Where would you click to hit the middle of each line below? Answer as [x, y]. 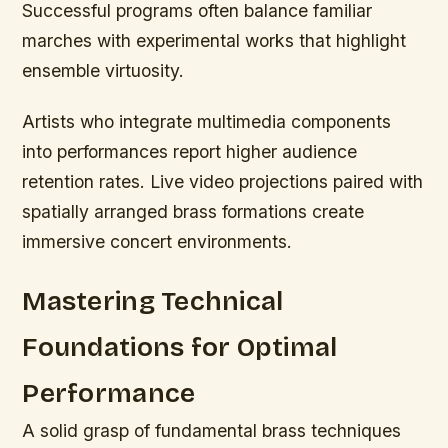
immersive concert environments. [157, 241]
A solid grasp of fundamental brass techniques [212, 430]
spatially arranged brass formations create [193, 211]
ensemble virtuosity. [103, 70]
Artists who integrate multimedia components [207, 121]
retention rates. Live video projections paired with [223, 181]
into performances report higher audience [190, 151]
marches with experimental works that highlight [214, 40]
